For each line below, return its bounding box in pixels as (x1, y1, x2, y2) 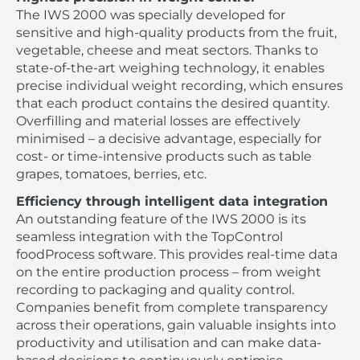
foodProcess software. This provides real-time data (16, 247, 337, 263)
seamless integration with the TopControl (16, 229, 283, 245)
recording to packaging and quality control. (16, 282, 294, 298)
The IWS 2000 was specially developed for (16, 6, 285, 22)
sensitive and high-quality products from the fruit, (16, 24, 337, 40)
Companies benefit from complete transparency (16, 300, 328, 316)
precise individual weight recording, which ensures (16, 77, 343, 93)
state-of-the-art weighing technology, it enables (16, 59, 325, 76)
